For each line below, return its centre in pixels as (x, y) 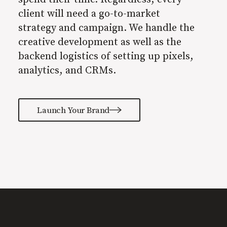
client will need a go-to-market (89, 13)
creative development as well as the (100, 41)
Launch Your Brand (73, 110)
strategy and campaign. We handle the (106, 27)
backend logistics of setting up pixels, (106, 55)
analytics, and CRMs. (67, 70)
